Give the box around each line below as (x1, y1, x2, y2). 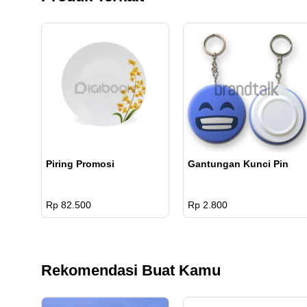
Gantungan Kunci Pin (188, 158, 289, 169)
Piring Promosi (46, 158, 114, 169)
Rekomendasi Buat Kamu (41, 261, 221, 279)
